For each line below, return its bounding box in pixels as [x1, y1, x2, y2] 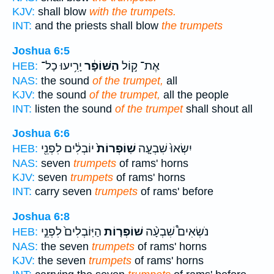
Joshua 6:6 [12, 127, 70, 140]
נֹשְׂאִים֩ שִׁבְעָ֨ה [143, 224, 209, 239]
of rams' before [138, 185, 213, 198]
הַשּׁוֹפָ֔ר [82, 59, 119, 73]
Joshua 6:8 [12, 210, 70, 223]
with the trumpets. [89, 6, 176, 18]
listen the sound [32, 102, 115, 115]
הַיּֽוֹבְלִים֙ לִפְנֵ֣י [41, 224, 102, 239]
